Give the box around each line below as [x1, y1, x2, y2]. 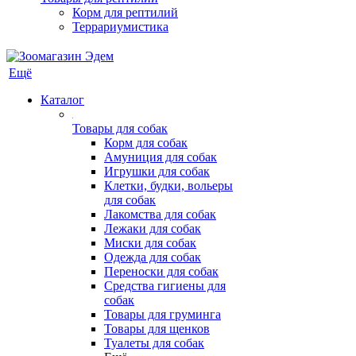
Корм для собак [104, 136, 188, 149]
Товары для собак [72, 122, 168, 135]
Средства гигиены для [104, 279, 226, 292]
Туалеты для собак [104, 336, 204, 350]
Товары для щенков [104, 322, 210, 335]
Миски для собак [104, 236, 196, 250]
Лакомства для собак [104, 207, 216, 221]
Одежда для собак [104, 250, 201, 264]
